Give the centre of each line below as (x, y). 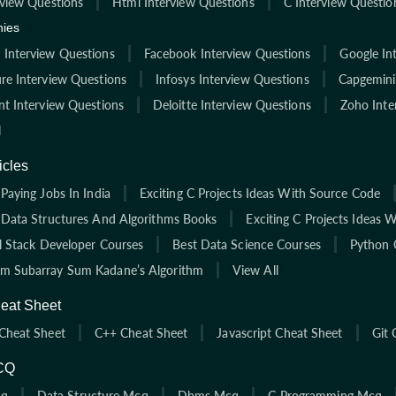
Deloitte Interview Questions (232, 104)
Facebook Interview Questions (227, 53)
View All (255, 270)
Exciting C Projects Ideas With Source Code (260, 193)
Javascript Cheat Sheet (280, 332)
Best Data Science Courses (247, 244)
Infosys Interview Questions (232, 79)
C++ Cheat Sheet (141, 332)
